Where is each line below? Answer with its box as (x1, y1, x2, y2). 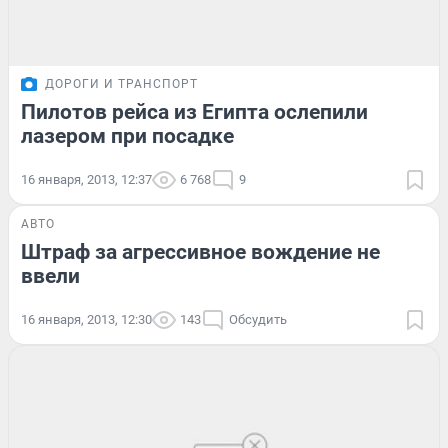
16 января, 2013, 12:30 (21, 312, 152, 328)
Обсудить (229, 312, 287, 328)
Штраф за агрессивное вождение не (21, 240, 380, 265)
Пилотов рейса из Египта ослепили (21, 100, 368, 125)
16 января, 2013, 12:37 (21, 172, 152, 188)
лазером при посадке (21, 124, 234, 149)
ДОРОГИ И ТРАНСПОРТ (45, 77, 198, 92)
